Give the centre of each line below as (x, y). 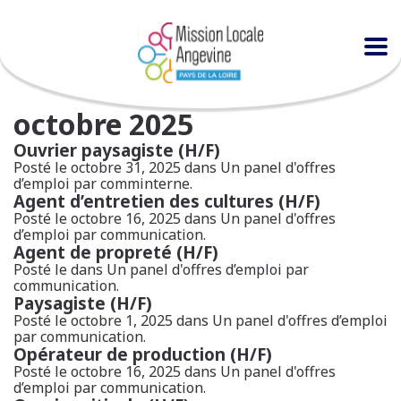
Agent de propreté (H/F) (116, 252)
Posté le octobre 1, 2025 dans (113, 320)
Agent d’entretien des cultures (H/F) (167, 201)
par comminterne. (131, 183)
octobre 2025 (103, 124)
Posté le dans (60, 269)
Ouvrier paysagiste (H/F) (117, 150)
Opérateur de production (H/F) (143, 354)
